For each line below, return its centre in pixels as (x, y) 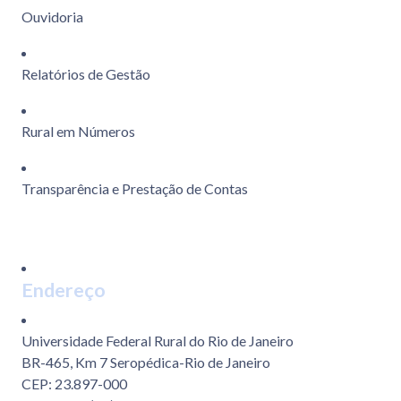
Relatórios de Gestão (86, 74)
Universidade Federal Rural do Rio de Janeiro (158, 341)
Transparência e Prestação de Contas (135, 189)
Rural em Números (78, 132)
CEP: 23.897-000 (74, 384)
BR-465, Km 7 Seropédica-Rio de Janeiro (146, 363)
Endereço (64, 290)
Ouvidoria (52, 17)
